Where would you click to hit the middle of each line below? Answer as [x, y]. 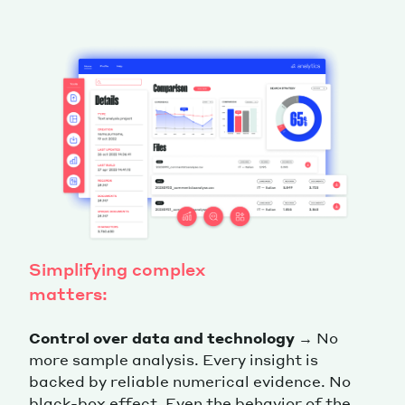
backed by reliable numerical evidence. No [190, 381]
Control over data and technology [162, 337]
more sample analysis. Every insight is [174, 359]
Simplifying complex [117, 268]
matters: [68, 293]
